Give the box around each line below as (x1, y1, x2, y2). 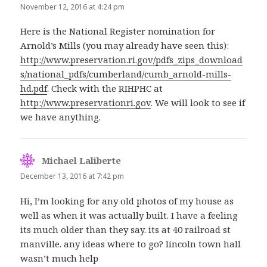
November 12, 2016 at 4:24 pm (20, 2, 125, 13)
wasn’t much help (20, 252, 99, 264)
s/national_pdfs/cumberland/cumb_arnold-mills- (20, 68, 232, 80)
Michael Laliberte (42, 154, 122, 167)
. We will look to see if (151, 97, 246, 109)
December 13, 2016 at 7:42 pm (20, 171, 125, 182)
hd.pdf (20, 82, 48, 95)
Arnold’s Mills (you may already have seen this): (20, 39, 229, 52)
